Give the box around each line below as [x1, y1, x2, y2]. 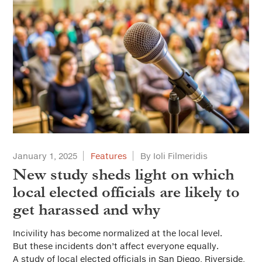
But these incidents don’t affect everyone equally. [13, 241, 219, 251]
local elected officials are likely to [13, 183, 240, 201]
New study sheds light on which [13, 166, 234, 184]
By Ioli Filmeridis [140, 151, 208, 161]
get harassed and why [13, 201, 160, 219]
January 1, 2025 [13, 151, 77, 161]
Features [91, 151, 127, 161]
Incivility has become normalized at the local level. [13, 228, 222, 238]
